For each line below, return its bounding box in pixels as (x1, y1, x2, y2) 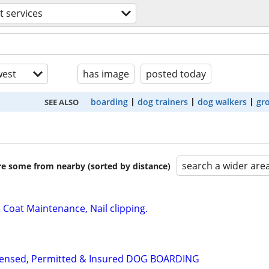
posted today (146, 67, 206, 80)
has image (83, 67, 129, 80)
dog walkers (198, 96, 247, 107)
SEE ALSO (44, 96, 79, 107)
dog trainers (138, 96, 188, 107)
